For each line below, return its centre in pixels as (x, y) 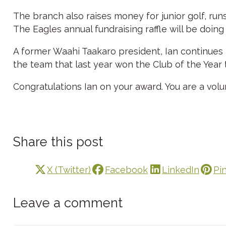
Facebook (127, 169)
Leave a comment (68, 203)
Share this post (58, 142)
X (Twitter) (69, 169)
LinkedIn (180, 169)
